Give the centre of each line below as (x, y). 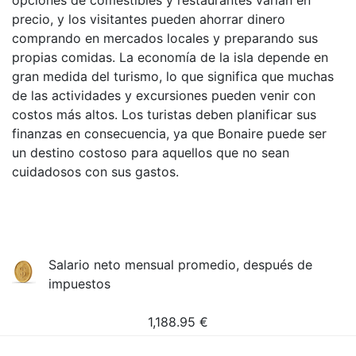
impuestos (80, 284)
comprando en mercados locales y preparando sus (165, 38)
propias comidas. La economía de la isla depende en (170, 57)
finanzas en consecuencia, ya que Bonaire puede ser (169, 133)
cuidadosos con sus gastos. (95, 172)
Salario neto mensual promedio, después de (181, 265)
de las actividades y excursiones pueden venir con (164, 95)
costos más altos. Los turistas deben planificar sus (164, 114)
